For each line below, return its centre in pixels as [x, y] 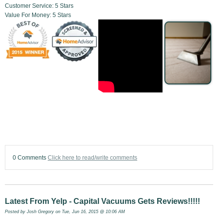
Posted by [16, 211]
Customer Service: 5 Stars [39, 6]
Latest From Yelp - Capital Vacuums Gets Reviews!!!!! [102, 201]
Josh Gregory [40, 211]
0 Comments [30, 157]
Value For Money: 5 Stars [38, 15]
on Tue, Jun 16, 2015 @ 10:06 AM [90, 211]
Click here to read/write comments [92, 157]
